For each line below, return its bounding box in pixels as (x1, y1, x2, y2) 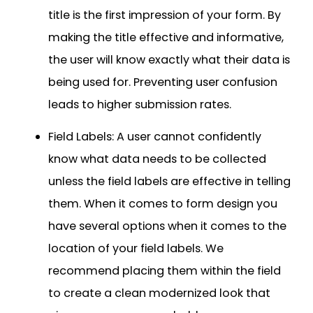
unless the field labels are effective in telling (48, 173, 291, 189)
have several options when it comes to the (48, 217, 286, 234)
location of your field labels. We (48, 240, 224, 256)
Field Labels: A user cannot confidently (48, 128, 261, 145)
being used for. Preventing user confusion (48, 73, 277, 90)
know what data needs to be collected (48, 150, 266, 167)
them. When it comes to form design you (48, 195, 277, 212)
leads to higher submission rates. (48, 96, 231, 112)
